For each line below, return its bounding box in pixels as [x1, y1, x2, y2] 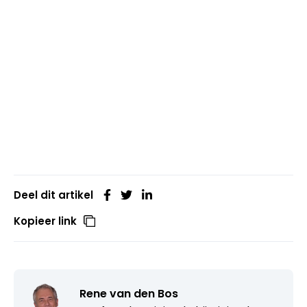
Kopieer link [14, 213, 77, 228]
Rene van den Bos [79, 285, 178, 302]
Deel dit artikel [14, 187, 93, 202]
